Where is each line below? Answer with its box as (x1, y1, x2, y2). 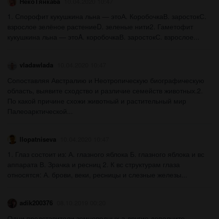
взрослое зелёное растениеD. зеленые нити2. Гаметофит (7, 21, 193, 31)
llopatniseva (20, 134, 56, 144)
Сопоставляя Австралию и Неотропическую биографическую (7, 75, 204, 85)
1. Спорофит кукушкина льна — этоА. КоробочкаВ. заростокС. (7, 11, 206, 21)
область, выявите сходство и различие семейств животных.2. (7, 85, 203, 95)
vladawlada (20, 60, 53, 70)
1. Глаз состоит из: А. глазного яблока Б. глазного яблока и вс (7, 149, 204, 159)
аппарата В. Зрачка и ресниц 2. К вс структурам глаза (7, 159, 180, 170)
